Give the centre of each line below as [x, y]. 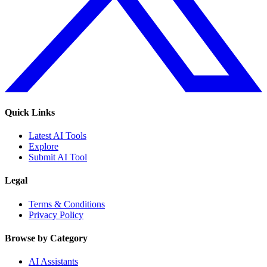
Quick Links [30, 112]
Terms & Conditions [67, 204]
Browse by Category [46, 238]
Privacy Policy [56, 215]
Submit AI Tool [58, 157]
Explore [44, 147]
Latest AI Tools [58, 136]
